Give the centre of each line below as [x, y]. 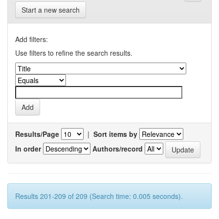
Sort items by [115, 134]
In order [28, 148]
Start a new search [51, 10]
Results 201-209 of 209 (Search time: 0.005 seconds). [99, 196]
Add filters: [32, 39]
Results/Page [37, 134]
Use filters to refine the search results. [74, 53]
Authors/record [118, 148]
